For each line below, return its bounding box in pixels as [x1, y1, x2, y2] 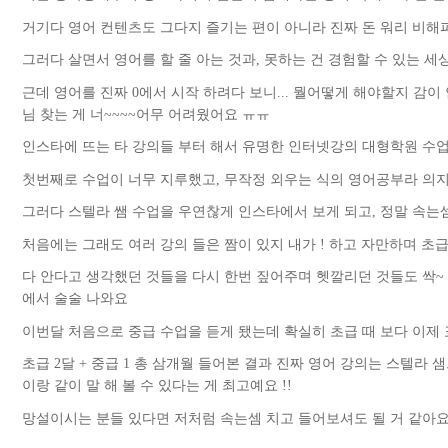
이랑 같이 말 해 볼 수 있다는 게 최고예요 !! [22, 378, 296, 394]
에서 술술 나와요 [22, 291, 132, 307]
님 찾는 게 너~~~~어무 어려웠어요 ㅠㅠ [22, 106, 274, 122]
